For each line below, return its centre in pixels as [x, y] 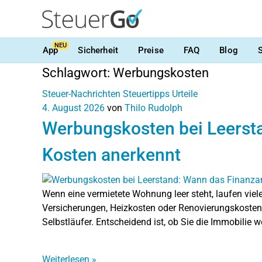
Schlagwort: [77, 73]
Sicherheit [98, 50]
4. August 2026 [73, 108]
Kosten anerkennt [111, 155]
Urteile [185, 94]
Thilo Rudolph [154, 108]
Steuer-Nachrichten [81, 94]
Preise [151, 50]
